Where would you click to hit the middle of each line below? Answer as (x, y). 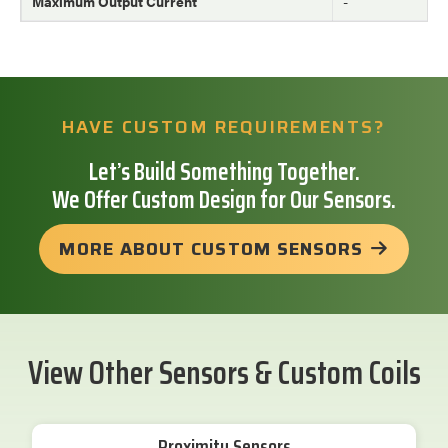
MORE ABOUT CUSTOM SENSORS (211, 249)
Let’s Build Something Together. (224, 172)
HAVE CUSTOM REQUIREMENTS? (224, 127)
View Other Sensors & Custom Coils (224, 373)
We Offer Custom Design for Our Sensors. (224, 200)
